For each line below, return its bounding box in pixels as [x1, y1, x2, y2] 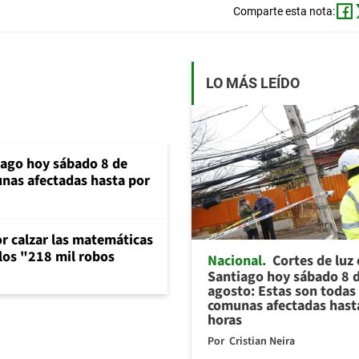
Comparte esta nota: [232, 5, 335, 18]
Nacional [208, 250, 262, 271]
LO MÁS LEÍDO [206, 75, 300, 92]
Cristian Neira [229, 333, 295, 349]
